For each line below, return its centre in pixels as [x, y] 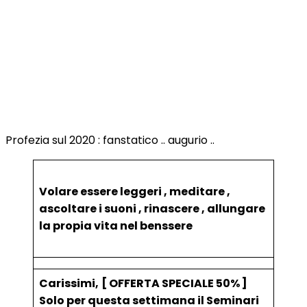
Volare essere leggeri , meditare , [135, 192]
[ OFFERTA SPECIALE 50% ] [174, 283]
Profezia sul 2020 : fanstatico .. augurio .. [110, 140]
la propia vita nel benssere [116, 226]
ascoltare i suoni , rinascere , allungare [152, 209]
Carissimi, [69, 283]
